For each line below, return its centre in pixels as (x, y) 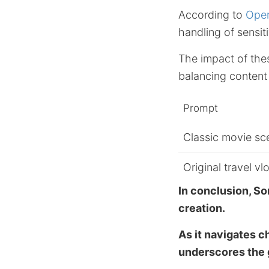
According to (212, 15)
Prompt (201, 108)
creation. (202, 208)
